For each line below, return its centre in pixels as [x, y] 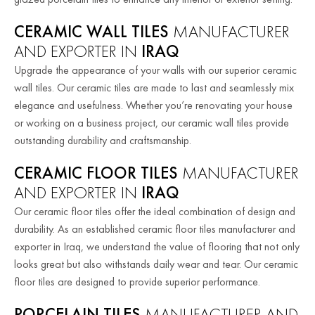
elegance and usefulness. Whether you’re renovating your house [153, 105]
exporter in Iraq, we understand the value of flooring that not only [157, 246]
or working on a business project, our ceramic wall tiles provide [152, 122]
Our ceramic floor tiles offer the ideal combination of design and [155, 211]
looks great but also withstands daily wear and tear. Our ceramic [156, 264]
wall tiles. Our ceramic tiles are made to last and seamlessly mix [154, 87]
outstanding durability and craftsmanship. [103, 140]
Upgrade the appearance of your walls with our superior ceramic [155, 70]
